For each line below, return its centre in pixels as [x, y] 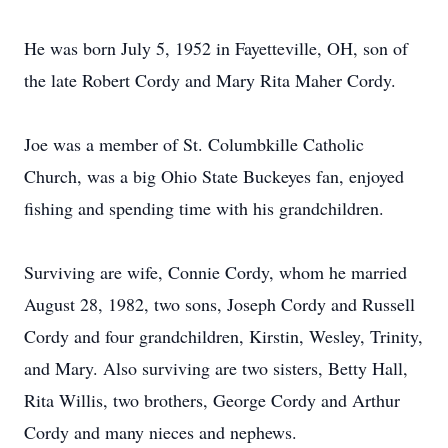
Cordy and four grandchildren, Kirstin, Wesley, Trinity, [223, 336]
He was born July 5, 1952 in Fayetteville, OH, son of [216, 48]
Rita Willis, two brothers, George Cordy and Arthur [212, 400]
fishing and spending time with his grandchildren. [204, 208]
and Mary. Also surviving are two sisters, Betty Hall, [216, 368]
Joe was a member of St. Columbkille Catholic [194, 144]
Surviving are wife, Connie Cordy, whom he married [215, 272]
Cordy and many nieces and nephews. [160, 432]
